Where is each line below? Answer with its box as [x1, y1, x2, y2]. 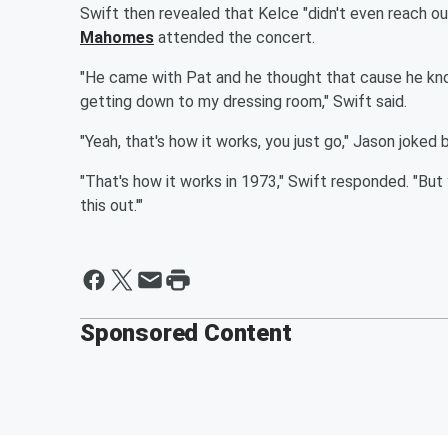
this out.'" [80, 195, 143, 215]
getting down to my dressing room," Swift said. [80, 91, 407, 111]
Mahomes [80, 27, 154, 47]
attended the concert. [154, 27, 315, 47]
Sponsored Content [80, 318, 292, 347]
